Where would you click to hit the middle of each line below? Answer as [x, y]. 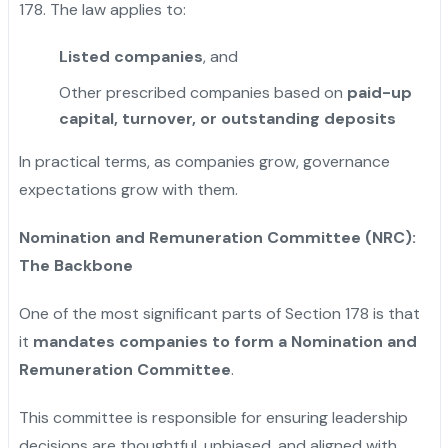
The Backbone [75, 265]
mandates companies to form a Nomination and [224, 341]
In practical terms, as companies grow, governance [204, 161]
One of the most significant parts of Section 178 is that [219, 313]
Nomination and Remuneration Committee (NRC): [217, 237]
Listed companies [130, 56]
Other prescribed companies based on [202, 92]
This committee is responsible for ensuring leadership [213, 417]
